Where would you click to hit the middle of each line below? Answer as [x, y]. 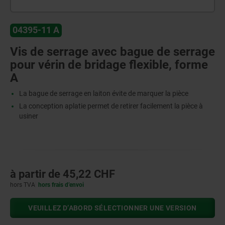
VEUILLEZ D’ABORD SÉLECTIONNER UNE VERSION [113, 208]
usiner [28, 116]
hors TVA [23, 185]
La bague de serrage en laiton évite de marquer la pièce [103, 93]
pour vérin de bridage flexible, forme [109, 65]
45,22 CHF [89, 174]
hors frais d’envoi [61, 185]
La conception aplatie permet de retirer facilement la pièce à [111, 106]
